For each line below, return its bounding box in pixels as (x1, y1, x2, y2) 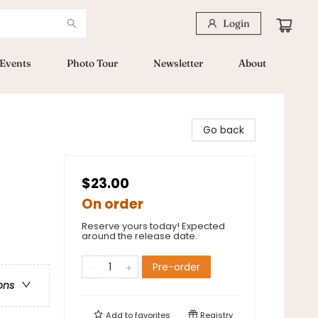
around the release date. (82, 229, 197, 243)
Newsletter (153, 57, 203, 70)
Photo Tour (67, 57, 118, 70)
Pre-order (153, 260, 200, 274)
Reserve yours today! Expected (82, 219, 225, 233)
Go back (203, 123, 244, 137)
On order (82, 194, 143, 214)
